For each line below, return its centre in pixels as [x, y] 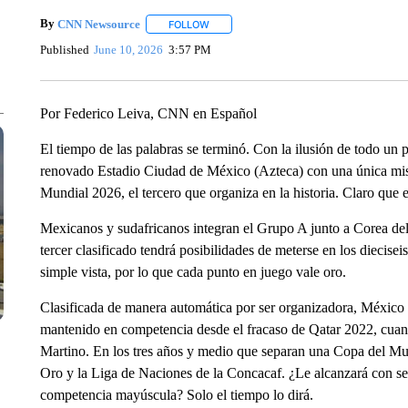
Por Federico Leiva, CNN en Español [148, 113]
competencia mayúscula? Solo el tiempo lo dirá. [176, 395]
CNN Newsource [98, 24]
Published [64, 49]
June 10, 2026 [129, 49]
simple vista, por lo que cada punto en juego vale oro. [193, 272]
